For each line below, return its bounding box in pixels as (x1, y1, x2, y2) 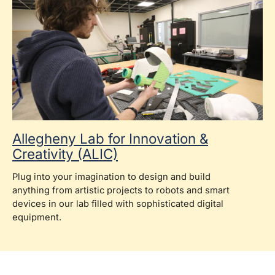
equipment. (12, 212, 61, 223)
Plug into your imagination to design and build (12, 171, 211, 183)
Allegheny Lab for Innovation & (12, 130, 208, 147)
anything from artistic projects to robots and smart (12, 185, 230, 196)
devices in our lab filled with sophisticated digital (12, 198, 223, 210)
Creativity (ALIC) (12, 145, 118, 163)
